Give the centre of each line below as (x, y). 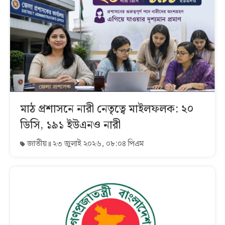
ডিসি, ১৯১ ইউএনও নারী (70, 125)
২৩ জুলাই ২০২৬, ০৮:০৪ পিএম (97, 144)
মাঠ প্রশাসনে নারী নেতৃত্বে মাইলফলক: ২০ (107, 109)
